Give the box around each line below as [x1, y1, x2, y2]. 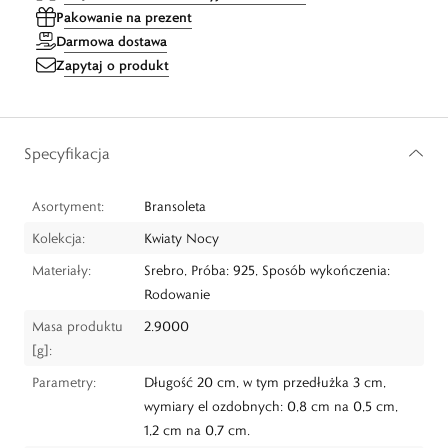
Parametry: [32, 373, 96, 391]
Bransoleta [144, 197, 206, 215]
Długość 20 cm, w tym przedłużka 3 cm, [144, 373, 386, 391]
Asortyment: [32, 197, 104, 215]
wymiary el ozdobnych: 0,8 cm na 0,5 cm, [144, 397, 398, 415]
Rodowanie [144, 285, 210, 303]
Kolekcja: [32, 229, 85, 247]
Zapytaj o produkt [56, 56, 169, 74]
